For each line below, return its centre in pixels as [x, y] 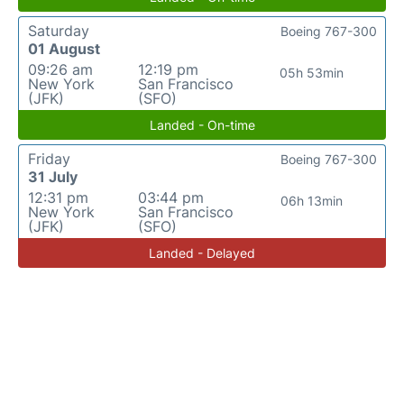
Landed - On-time [202, 125]
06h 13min [312, 201]
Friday [49, 159]
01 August [64, 49]
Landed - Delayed [202, 253]
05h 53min [312, 73]
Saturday [59, 31]
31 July [53, 177]
